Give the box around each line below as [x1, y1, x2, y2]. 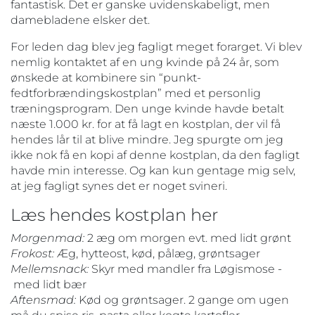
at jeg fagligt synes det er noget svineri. [11, 179, 227, 193]
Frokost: [11, 246, 54, 260]
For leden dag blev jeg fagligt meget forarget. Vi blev [11, 39, 302, 53]
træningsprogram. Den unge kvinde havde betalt [11, 101, 284, 115]
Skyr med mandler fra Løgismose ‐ [89, 262, 282, 276]
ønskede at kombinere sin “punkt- [11, 70, 201, 84]
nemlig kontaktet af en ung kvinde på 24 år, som [11, 55, 279, 69]
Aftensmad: [11, 292, 76, 307]
